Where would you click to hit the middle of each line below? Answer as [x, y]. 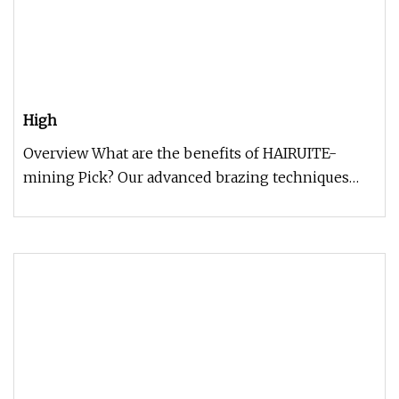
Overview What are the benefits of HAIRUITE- [180, 153]
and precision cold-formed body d [142, 201]
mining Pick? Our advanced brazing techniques [186, 177]
